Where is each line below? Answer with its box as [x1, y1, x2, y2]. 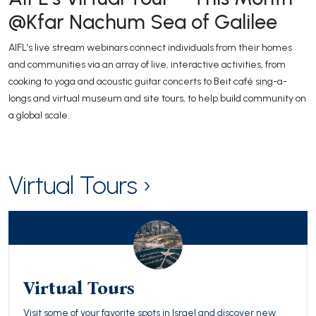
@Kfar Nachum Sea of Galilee [8, 9, 277, 34]
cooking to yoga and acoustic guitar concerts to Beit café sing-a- [8, 75, 287, 87]
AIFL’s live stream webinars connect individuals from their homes [8, 41, 292, 54]
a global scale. [8, 109, 70, 121]
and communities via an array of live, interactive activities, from [8, 58, 286, 71]
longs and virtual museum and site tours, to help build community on [8, 92, 306, 104]
